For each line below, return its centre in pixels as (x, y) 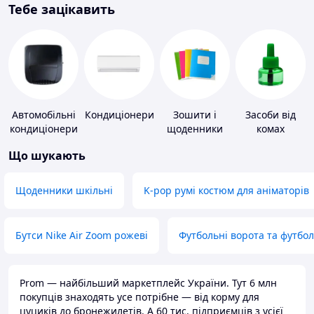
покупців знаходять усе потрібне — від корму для (139, 297)
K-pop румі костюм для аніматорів (226, 191)
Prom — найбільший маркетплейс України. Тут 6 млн (148, 283)
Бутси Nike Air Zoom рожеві (82, 235)
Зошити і (195, 115)
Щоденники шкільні (64, 191)
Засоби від (271, 115)
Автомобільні (43, 115)
